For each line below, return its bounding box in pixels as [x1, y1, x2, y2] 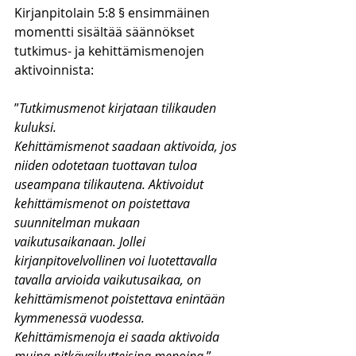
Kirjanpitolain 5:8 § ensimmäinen [14, 4, 213, 21]
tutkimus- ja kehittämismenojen [14, 42, 207, 60]
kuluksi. [14, 118, 56, 136]
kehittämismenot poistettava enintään [14, 290, 228, 308]
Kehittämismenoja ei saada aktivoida [14, 328, 222, 346]
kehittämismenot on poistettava [14, 195, 193, 212]
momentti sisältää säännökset [14, 23, 198, 41]
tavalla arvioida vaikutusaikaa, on [14, 271, 204, 288]
